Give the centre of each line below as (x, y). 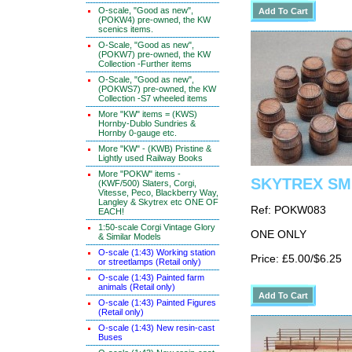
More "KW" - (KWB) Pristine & (155, 148)
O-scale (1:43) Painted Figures (157, 302)
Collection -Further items (145, 64)
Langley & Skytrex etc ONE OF (158, 202)
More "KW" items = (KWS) (148, 114)
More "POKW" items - (139, 174)
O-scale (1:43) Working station (157, 252)
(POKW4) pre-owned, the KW (154, 20)
